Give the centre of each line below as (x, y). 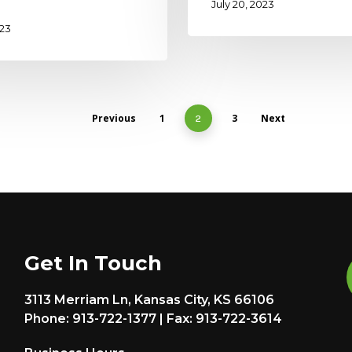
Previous (114, 119)
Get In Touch (93, 264)
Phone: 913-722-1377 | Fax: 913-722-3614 (154, 319)
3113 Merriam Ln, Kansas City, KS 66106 (150, 300)
